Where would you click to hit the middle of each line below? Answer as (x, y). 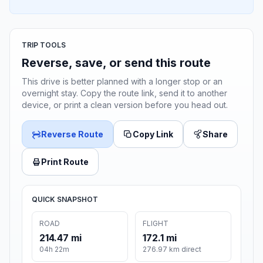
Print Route (65, 162)
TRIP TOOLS (44, 45)
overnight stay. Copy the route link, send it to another (124, 93)
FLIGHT (156, 224)
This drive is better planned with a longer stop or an (122, 82)
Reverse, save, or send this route (116, 63)
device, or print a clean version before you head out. (125, 105)
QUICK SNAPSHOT (65, 200)
